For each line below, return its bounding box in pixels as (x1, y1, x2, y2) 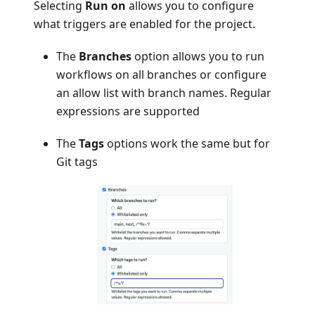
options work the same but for (104, 135, 270, 151)
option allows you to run (131, 48, 264, 64)
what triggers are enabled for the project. (34, 15, 255, 32)
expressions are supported (56, 103, 200, 119)
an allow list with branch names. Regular (56, 84, 271, 101)
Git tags (56, 153, 98, 169)
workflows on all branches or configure (56, 66, 266, 82)
